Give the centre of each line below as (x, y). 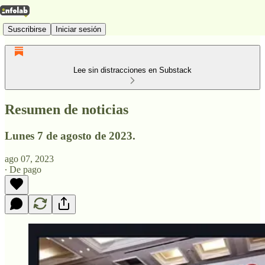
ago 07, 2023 (29, 159)
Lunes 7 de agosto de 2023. (70, 135)
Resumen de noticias (67, 109)
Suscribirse (27, 29)
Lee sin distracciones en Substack (132, 70)
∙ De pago (23, 169)
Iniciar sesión (78, 29)
